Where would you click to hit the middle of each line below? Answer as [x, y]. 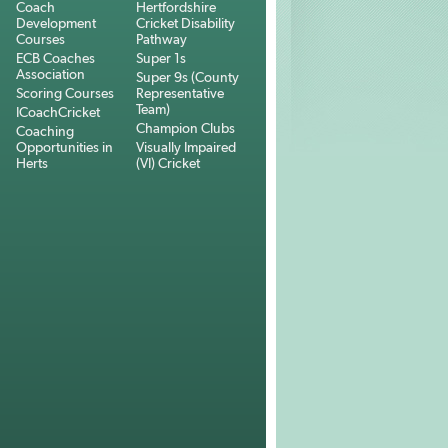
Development [56, 23]
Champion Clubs [185, 128]
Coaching [45, 131]
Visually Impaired [186, 147]
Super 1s [161, 58]
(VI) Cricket [168, 163]
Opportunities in [64, 147]
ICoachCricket [58, 112]
